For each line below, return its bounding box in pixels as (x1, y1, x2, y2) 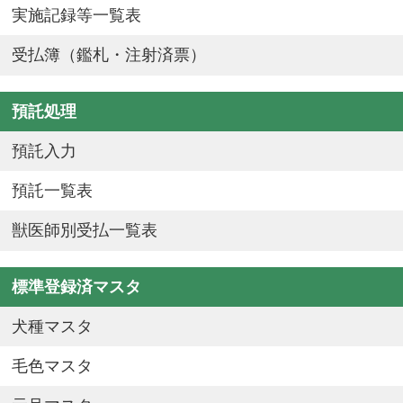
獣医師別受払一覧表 (12, 220, 158, 239)
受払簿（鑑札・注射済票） (12, 45, 207, 64)
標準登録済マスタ (12, 277, 142, 296)
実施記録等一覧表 (12, 5, 142, 24)
